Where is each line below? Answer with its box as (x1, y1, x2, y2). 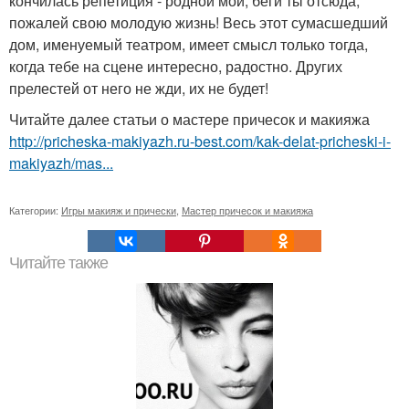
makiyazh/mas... (9, 152, 113, 173)
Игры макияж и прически (61, 202, 176, 217)
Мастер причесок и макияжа (182, 202, 313, 217)
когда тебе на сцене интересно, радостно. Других (9, 55, 342, 77)
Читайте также (9, 253, 108, 272)
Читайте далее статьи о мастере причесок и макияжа (9, 108, 370, 130)
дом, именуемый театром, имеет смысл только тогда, (9, 33, 368, 55)
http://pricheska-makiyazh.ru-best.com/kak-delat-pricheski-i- (9, 130, 391, 152)
